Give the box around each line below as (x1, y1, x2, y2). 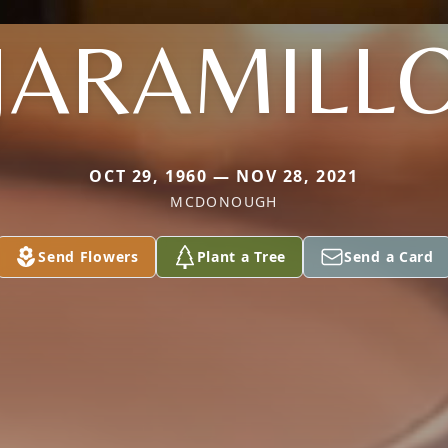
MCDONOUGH (170, 192, 278, 211)
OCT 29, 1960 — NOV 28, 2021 (89, 165, 359, 187)
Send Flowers (38, 247, 139, 266)
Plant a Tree (196, 247, 287, 266)
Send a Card (344, 247, 434, 266)
